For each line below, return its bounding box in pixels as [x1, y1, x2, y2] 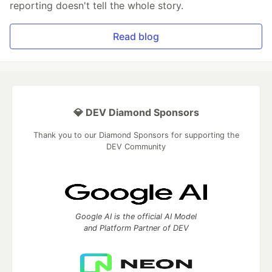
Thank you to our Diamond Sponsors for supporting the [33, 131, 239, 140]
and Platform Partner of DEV [83, 223, 189, 233]
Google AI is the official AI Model [75, 212, 197, 222]
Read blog [113, 30, 159, 43]
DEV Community [106, 142, 166, 152]
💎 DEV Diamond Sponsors [73, 106, 199, 119]
